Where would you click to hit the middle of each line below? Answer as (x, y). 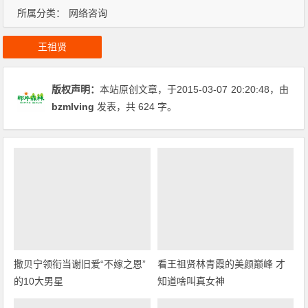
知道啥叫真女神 (191, 281)
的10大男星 (39, 281)
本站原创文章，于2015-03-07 (164, 89)
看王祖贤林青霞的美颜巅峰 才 (221, 264)
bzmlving (73, 106)
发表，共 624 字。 (136, 106)
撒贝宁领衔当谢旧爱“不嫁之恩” (80, 264)
